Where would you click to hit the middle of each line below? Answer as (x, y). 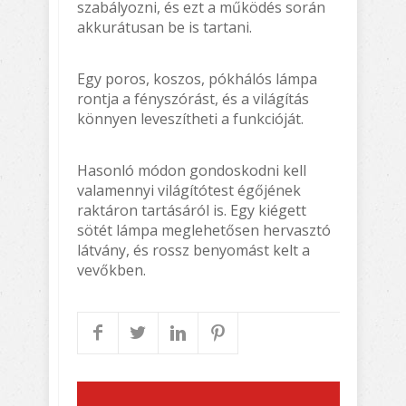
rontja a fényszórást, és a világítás (193, 98)
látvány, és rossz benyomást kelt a (193, 250)
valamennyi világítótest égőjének (189, 190)
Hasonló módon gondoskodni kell (192, 170)
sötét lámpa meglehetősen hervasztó (204, 230)
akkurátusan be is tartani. (164, 27)
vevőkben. (111, 270)
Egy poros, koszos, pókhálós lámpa (197, 78)
